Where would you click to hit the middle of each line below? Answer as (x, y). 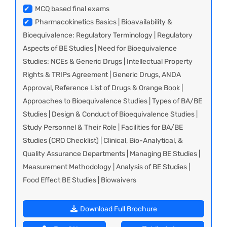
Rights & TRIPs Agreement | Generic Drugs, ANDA (102, 75)
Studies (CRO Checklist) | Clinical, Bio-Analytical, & (103, 141)
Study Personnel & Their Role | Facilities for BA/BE (103, 128)
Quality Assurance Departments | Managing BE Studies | (111, 154)
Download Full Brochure (118, 209)
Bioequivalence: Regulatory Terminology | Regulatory (108, 35)
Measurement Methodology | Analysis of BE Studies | (106, 167)
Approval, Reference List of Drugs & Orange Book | (103, 88)
